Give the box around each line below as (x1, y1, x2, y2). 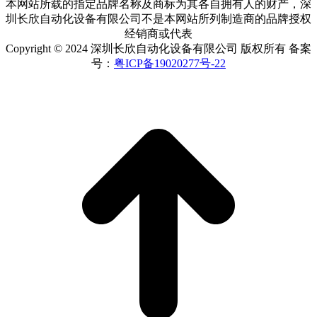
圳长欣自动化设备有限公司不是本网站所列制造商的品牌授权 (6, 13, 311, 25)
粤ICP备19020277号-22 (114, 57, 226, 70)
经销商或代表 (125, 28, 192, 40)
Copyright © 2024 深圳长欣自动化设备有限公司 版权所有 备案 (6, 42, 311, 55)
